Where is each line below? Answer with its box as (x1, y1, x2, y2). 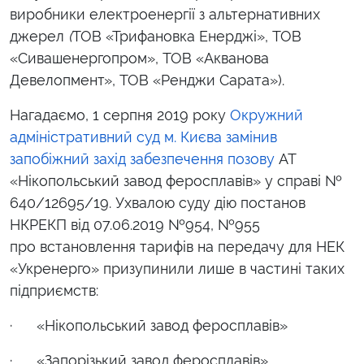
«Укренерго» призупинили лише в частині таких (10, 260, 344, 277)
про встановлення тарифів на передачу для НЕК (10, 238, 344, 255)
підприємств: (10, 282, 98, 299)
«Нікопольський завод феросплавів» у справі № (10, 172, 342, 189)
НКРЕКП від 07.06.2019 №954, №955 (10, 216, 260, 233)
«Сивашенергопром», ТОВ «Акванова (10, 50, 269, 67)
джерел (10, 28, 64, 45)
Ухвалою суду (115, 194, 214, 211)
